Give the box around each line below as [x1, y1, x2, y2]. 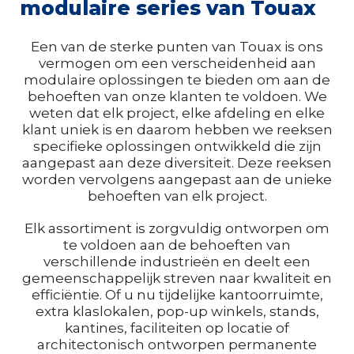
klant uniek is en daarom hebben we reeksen [21, 122, 333, 138]
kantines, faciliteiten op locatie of [65, 320, 289, 337]
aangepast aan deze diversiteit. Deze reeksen [22, 155, 332, 171]
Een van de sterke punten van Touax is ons [31, 39, 323, 55]
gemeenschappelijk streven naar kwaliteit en [22, 270, 332, 287]
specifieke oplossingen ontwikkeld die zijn [32, 138, 322, 155]
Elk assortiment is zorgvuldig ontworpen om [24, 220, 330, 237]
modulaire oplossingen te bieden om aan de [24, 72, 330, 88]
